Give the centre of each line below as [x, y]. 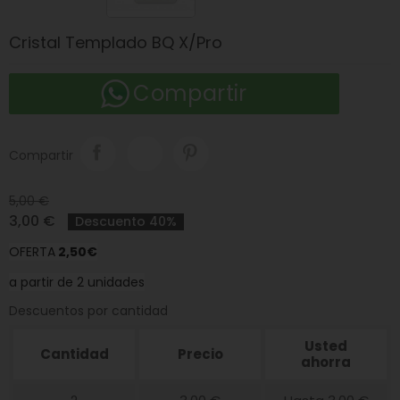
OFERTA [32, 251]
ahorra [326, 362]
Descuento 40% [126, 221]
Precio [200, 354]
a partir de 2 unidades [77, 282]
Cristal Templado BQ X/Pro [116, 42]
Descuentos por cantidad [88, 310]
